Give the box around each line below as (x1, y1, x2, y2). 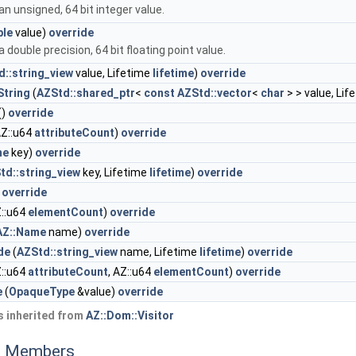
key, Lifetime (80, 166, 149, 179)
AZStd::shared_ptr (37, 87, 135, 99)
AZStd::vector (177, 87, 252, 99)
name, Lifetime (118, 246, 199, 258)
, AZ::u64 (108, 265, 153, 278)
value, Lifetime (73, 67, 153, 79)
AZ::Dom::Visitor (86, 309, 174, 322)
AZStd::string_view (17, 246, 118, 258)
